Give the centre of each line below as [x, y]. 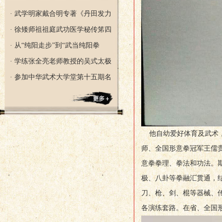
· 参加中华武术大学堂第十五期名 [61, 77]
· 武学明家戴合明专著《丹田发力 [61, 14]
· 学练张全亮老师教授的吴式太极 [61, 61]
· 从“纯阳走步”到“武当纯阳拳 [55, 45]
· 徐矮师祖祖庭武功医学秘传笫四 [61, 29]
